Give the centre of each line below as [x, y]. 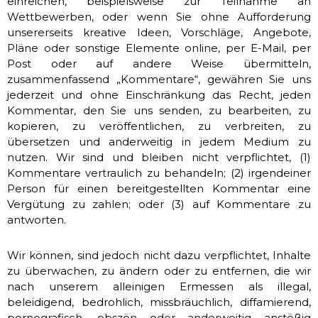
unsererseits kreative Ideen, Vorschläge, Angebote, [159, 32]
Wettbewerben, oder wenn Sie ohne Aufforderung [159, 17]
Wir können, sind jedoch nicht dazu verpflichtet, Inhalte [159, 255]
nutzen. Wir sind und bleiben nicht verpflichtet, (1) [159, 157]
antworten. [37, 220]
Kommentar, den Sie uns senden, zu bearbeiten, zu [159, 110]
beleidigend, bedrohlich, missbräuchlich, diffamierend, [159, 302]
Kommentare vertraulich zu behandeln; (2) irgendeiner [159, 173]
